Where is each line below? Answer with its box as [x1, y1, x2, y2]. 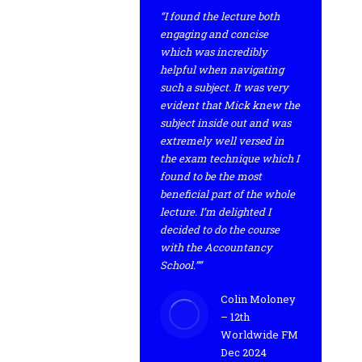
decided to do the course [160, 222, 280, 237]
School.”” [160, 258, 202, 272]
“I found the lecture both [160, 9, 280, 23]
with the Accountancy [160, 240, 272, 255]
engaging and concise [160, 27, 268, 41]
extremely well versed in [160, 133, 284, 148]
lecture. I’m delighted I [160, 204, 271, 219]
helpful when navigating [160, 62, 284, 77]
